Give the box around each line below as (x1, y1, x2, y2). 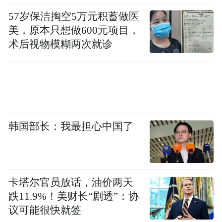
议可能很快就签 (8, 205, 82, 216)
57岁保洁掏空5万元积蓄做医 (8, 10, 140, 22)
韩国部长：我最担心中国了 (8, 120, 134, 132)
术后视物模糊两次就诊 (8, 38, 113, 50)
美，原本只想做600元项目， (8, 24, 140, 36)
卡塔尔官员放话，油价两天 (8, 177, 134, 188)
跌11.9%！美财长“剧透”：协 (8, 191, 139, 202)
